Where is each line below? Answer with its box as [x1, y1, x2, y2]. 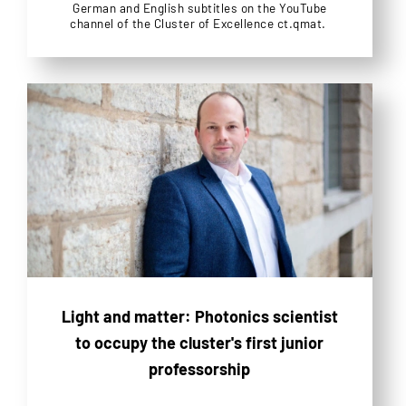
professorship [149, 359, 251, 380]
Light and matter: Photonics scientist [61, 306, 338, 327]
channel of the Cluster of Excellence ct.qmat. [70, 14, 330, 31]
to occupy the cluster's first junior [75, 333, 324, 353]
